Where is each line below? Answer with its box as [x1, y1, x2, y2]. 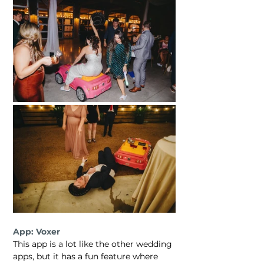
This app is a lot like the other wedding [13, 238, 174, 249]
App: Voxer [13, 226, 60, 237]
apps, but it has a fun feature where [13, 250, 160, 262]
